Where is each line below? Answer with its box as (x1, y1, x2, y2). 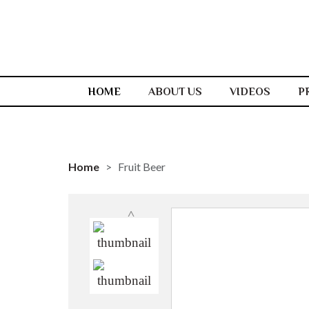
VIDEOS (229, 85, 270, 98)
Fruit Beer (117, 160, 166, 174)
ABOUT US (148, 85, 202, 98)
